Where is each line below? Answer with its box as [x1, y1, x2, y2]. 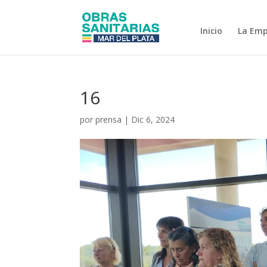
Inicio [200, 25, 222, 36]
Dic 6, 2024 [131, 114, 175, 125]
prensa [95, 114, 122, 125]
